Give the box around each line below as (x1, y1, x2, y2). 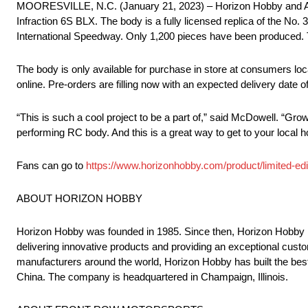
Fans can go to (16, 159, 86, 172)
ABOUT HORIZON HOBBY (16, 192, 142, 205)
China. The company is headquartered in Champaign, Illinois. (16, 271, 288, 283)
